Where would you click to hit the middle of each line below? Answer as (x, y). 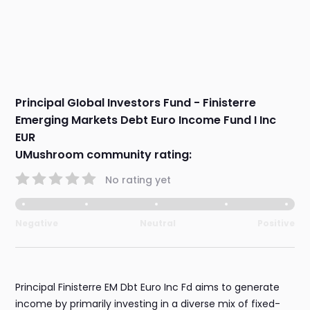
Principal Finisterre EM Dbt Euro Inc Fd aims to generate (148, 288)
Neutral (158, 224)
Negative (37, 224)
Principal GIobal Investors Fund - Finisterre (136, 103)
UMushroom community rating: (104, 155)
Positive (276, 224)
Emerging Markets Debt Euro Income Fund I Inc (146, 120)
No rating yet (138, 180)
